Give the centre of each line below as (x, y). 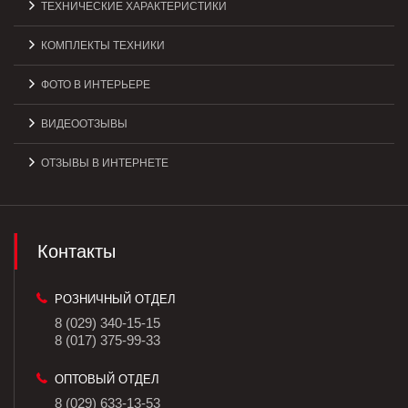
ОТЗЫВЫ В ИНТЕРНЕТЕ (105, 163)
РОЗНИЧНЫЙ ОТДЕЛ (115, 300)
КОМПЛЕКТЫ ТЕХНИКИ (103, 46)
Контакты (76, 252)
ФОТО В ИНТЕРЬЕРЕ (96, 85)
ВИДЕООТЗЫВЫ (84, 124)
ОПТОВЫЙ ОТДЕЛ (107, 380)
